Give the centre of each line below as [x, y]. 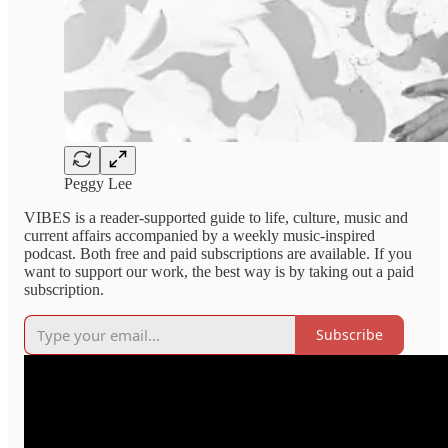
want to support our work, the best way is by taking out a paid [219, 271]
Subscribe [349, 335]
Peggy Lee [98, 183]
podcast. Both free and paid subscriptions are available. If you [218, 253]
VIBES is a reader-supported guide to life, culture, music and [216, 217]
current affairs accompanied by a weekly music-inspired [199, 235]
